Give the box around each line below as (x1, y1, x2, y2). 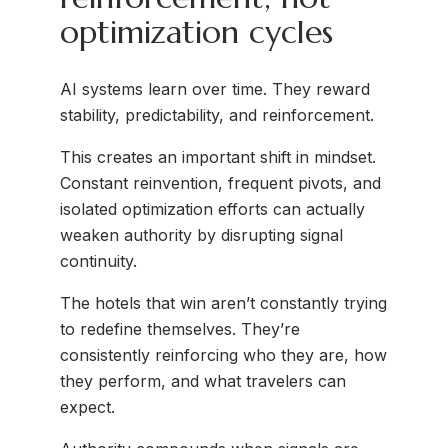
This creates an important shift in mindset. (60, 147, 376, 168)
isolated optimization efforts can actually (60, 199, 365, 220)
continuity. (60, 251, 137, 272)
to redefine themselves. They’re (60, 319, 300, 340)
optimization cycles (60, 11, 333, 52)
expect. (60, 397, 115, 418)
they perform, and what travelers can (60, 371, 346, 392)
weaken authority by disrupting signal (60, 225, 343, 246)
